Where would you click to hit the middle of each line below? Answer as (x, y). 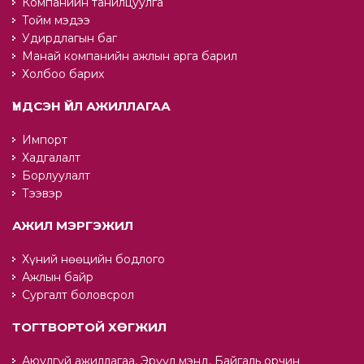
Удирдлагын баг (69, 38)
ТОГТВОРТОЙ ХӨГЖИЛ (89, 327)
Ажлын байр (58, 277)
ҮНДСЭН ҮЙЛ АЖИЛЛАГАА (91, 106)
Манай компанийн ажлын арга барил (130, 56)
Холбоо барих (63, 74)
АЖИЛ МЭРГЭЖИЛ (73, 225)
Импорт (45, 140)
